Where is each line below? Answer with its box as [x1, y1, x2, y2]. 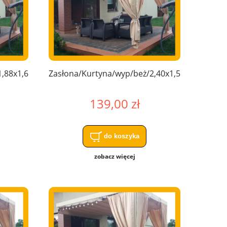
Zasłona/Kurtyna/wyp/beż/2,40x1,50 [49, 67, 185, 79]
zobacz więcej [94, 152, 135, 161]
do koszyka [103, 132, 139, 140]
